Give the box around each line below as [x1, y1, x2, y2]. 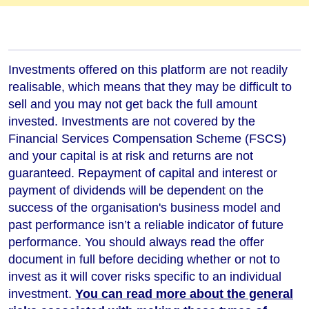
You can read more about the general [75, 286, 293, 301]
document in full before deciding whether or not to [8, 252, 280, 266]
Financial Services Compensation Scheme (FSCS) [8, 131, 286, 146]
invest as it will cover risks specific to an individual [8, 269, 281, 283]
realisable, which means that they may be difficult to [8, 79, 292, 94]
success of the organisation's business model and [8, 200, 281, 215]
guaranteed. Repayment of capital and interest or [8, 166, 277, 180]
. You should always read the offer [78, 235, 264, 249]
